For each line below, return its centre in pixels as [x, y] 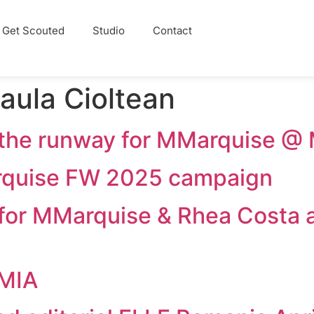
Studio [108, 30]
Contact [172, 30]
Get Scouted [33, 30]
